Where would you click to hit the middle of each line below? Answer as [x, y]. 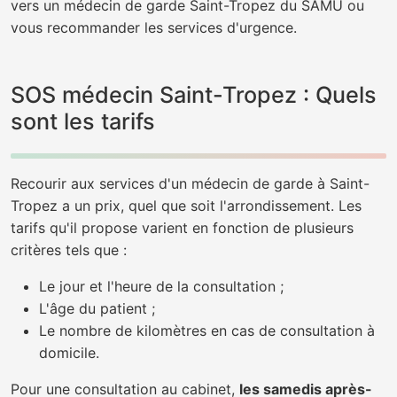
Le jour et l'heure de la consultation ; [161, 286]
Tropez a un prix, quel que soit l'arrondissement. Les [186, 206]
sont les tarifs [83, 121]
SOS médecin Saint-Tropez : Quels [194, 95]
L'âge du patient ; [97, 308]
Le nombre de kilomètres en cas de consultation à [207, 331]
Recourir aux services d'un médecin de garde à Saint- [190, 183]
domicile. [69, 353]
